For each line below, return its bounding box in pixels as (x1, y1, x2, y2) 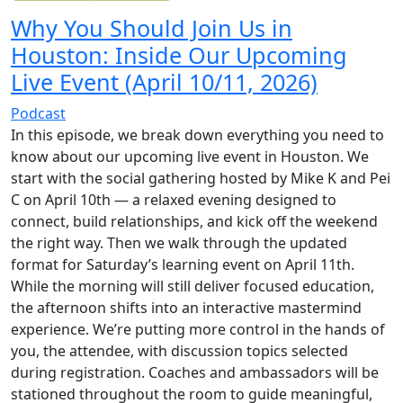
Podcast (11, 103, 66, 123)
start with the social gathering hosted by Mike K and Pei (11, 168, 390, 188)
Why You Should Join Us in (11, 13, 292, 43)
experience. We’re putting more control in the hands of (11, 319, 385, 339)
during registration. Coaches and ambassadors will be (11, 363, 379, 382)
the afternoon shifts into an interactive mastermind (11, 298, 362, 318)
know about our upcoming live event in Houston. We (11, 147, 369, 166)
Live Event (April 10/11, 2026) (11, 67, 318, 97)
